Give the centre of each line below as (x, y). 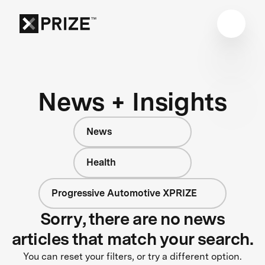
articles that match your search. (132, 239)
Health (101, 162)
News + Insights (132, 101)
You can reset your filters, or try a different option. (132, 256)
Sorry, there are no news (132, 219)
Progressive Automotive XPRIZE (125, 193)
